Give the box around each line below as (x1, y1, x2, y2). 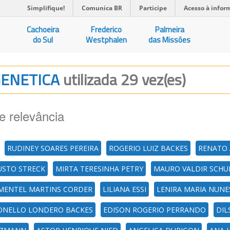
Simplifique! (27, 4, 65, 12)
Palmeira (155, 24, 184, 35)
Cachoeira (27, 24, 60, 35)
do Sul (33, 34, 53, 46)
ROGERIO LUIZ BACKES (109, 143, 188, 153)
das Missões (148, 34, 191, 46)
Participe (139, 4, 167, 12)
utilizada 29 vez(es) (63, 68, 186, 91)
